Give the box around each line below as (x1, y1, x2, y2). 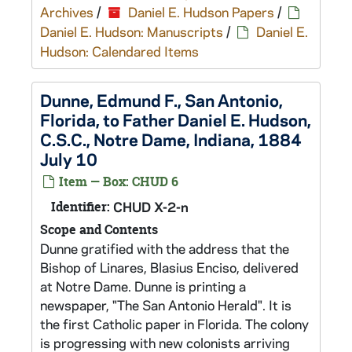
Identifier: (51, 198, 110, 215)
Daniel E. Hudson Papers (128, 3, 274, 20)
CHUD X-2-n (113, 198, 189, 215)
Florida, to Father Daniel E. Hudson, (40, 108, 311, 130)
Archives (40, 3, 93, 20)
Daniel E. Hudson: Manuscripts (40, 23, 223, 40)
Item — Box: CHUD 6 (56, 173, 178, 190)
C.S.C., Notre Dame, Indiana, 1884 (40, 128, 302, 150)
